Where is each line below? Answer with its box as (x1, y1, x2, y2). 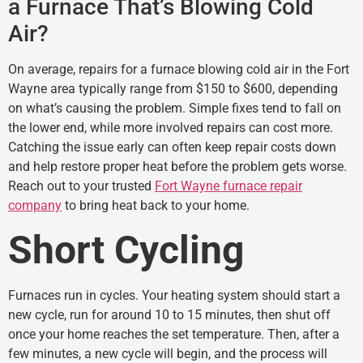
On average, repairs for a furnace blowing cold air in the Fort (8, 61, 349, 77)
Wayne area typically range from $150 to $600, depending (8, 80, 338, 96)
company (8, 197, 62, 213)
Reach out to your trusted (8, 177, 155, 194)
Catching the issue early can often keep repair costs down (8, 139, 336, 155)
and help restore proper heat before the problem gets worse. (8, 158, 347, 174)
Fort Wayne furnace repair (155, 177, 302, 194)
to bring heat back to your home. (62, 197, 250, 213)
